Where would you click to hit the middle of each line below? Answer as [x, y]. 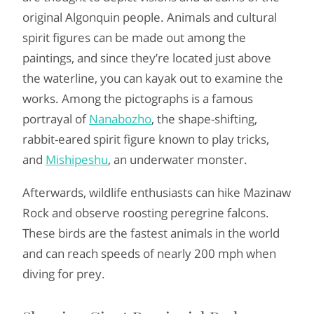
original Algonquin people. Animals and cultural [150, 18]
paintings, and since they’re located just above [147, 58]
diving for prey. [64, 274]
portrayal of [56, 119]
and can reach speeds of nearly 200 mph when [149, 254]
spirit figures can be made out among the [134, 38]
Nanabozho [120, 119]
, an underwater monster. [178, 160]
